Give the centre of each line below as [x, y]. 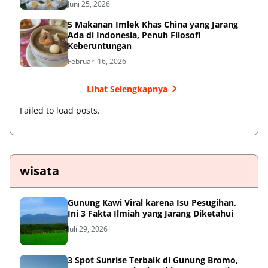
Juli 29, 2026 [88, 229]
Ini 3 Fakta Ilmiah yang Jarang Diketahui [150, 214]
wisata [39, 171]
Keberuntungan [100, 46]
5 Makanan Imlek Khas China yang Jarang [153, 25]
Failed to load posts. [60, 111]
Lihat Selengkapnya [127, 89]
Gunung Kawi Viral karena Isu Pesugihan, [152, 203]
